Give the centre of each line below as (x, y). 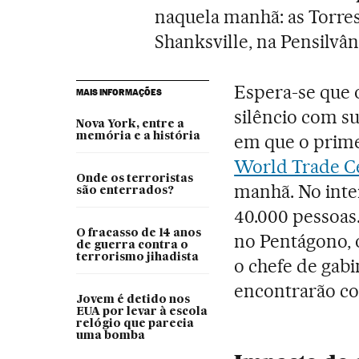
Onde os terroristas (134, 178)
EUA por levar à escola (141, 311)
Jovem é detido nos (133, 299)
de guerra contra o (132, 245)
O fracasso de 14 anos (138, 233)
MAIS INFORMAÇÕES (119, 92)
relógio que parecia (135, 323)
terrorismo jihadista (137, 257)
